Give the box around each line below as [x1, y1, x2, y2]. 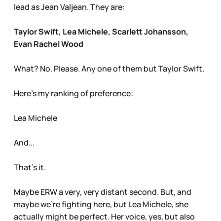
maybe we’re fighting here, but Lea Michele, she [14, 199, 188, 210]
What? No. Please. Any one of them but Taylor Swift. [14, 63, 204, 74]
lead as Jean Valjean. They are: [14, 1, 125, 13]
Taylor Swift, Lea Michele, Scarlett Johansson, [14, 26, 190, 37]
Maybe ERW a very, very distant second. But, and [14, 186, 191, 198]
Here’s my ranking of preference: [14, 88, 133, 99]
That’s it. [14, 162, 46, 173]
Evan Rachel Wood [14, 38, 83, 50]
